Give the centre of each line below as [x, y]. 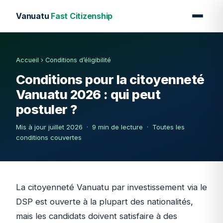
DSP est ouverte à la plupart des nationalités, [105, 201]
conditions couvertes [49, 137]
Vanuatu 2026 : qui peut [88, 95]
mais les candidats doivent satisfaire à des [97, 216]
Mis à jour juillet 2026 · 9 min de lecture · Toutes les [100, 127]
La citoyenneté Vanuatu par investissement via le [111, 187]
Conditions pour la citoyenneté [110, 80]
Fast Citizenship [82, 16]
